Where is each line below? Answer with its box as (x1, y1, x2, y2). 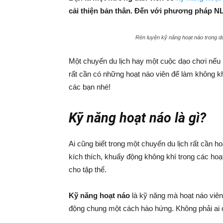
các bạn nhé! (69, 83, 111, 91)
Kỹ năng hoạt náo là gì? (69, 110, 206, 126)
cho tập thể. (69, 165, 107, 174)
